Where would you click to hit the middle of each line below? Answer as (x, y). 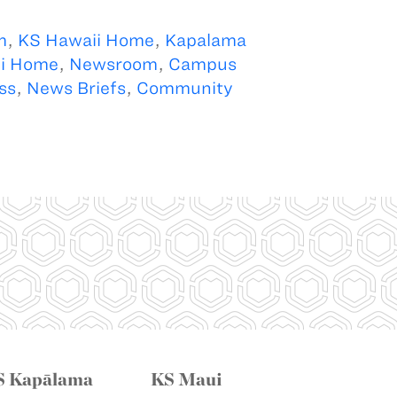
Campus (202, 64)
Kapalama (205, 40)
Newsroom (113, 64)
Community (184, 88)
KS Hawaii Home (86, 40)
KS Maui (187, 379)
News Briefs (76, 88)
